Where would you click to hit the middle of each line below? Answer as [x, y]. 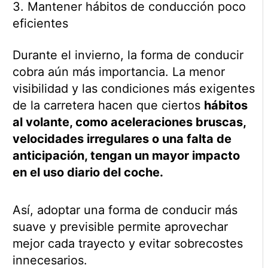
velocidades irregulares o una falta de [122, 139]
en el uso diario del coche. [88, 173]
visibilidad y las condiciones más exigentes [133, 89]
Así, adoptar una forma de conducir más [125, 210]
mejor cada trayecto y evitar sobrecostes [127, 244]
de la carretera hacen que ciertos [108, 106]
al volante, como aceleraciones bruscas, [129, 122]
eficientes [40, 24]
